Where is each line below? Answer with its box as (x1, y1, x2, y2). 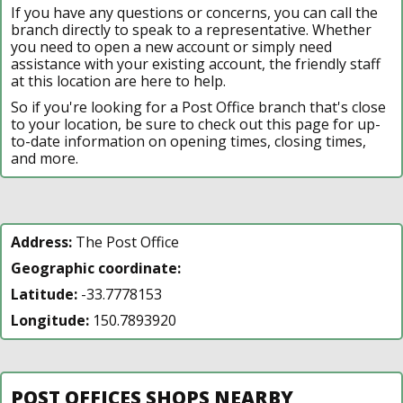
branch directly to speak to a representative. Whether (11, 19, 372, 40)
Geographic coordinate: (11, 257, 181, 278)
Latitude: (11, 283, 77, 304)
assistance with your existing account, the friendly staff (11, 53, 381, 74)
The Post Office (72, 231, 179, 252)
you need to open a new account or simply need (11, 36, 332, 57)
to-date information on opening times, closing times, (11, 130, 366, 151)
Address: (11, 231, 72, 252)
